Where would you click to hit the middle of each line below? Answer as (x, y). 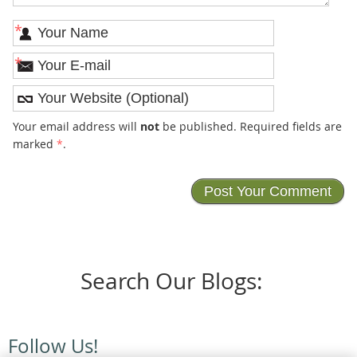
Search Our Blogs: (172, 281)
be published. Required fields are (250, 126)
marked (34, 143)
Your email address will (76, 126)
